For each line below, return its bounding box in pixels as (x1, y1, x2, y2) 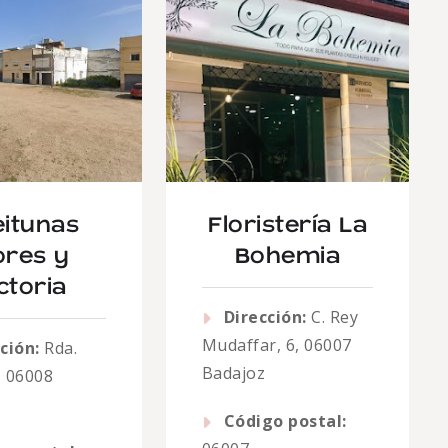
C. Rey (306, 306, 359, 328)
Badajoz (201, 362, 266, 384)
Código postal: (223, 410, 347, 432)
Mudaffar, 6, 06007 (201, 334, 352, 356)
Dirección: (223, 306, 307, 328)
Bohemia (234, 245, 341, 268)
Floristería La (208, 214, 368, 237)
